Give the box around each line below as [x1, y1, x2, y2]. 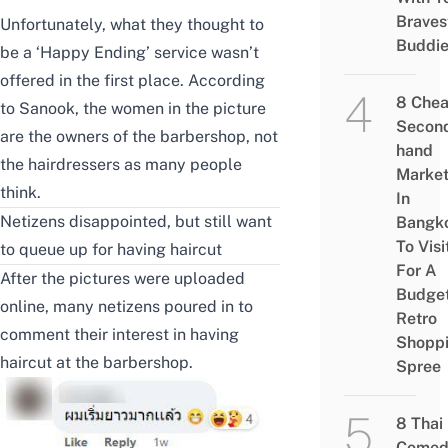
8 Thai [395, 414, 443, 434]
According [188, 71, 265, 91]
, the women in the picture [75, 99, 266, 119]
